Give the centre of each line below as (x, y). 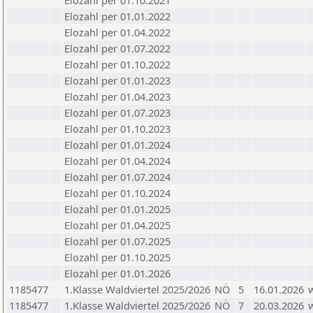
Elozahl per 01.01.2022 (117, 16)
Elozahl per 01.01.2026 (117, 273)
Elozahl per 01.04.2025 (117, 225)
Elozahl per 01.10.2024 (117, 193)
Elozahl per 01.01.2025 (117, 209)
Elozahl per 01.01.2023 (117, 80)
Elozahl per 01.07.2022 (117, 48)
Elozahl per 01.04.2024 (117, 161)
